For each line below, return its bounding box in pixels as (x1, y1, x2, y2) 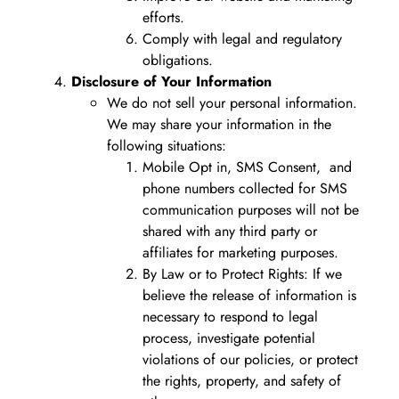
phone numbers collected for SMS (142, 177, 347, 199)
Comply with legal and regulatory (142, 28, 342, 49)
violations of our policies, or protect (142, 348, 358, 370)
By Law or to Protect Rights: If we (142, 263, 342, 284)
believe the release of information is (142, 284, 356, 305)
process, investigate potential (142, 327, 315, 348)
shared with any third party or (142, 220, 317, 241)
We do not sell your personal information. (107, 92, 357, 113)
